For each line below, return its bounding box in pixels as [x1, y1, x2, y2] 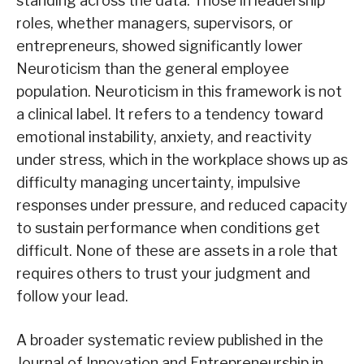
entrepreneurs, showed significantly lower [16, 37, 303, 55]
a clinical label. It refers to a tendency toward [16, 106, 323, 123]
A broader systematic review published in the [16, 331, 323, 349]
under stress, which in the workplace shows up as [16, 151, 348, 169]
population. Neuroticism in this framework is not [16, 83, 342, 101]
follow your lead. [16, 288, 128, 305]
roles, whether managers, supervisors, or [16, 15, 293, 32]
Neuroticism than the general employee [16, 60, 289, 78]
